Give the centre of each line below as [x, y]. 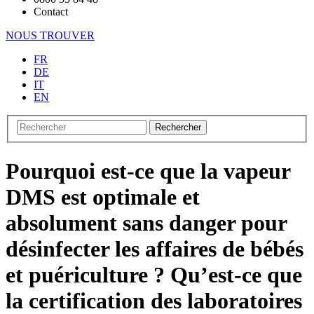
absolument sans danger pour [146, 223]
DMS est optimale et [103, 197]
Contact [51, 11]
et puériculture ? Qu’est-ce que [154, 274]
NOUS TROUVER [50, 35]
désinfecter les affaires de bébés [155, 248]
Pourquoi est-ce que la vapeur [148, 171]
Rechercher [178, 128]
